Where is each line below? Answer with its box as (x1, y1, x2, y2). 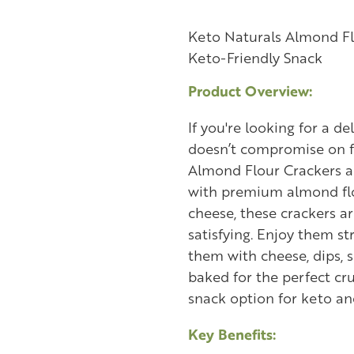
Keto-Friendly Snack (187, 47, 322, 68)
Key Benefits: (187, 324, 276, 345)
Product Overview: (187, 81, 312, 102)
